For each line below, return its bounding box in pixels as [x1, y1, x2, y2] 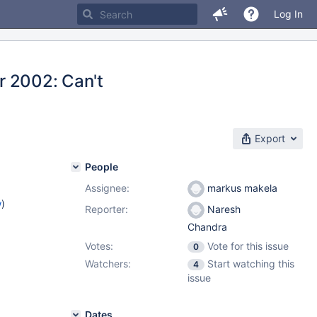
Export [255, 132, 285, 144]
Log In [274, 8, 303, 20]
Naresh [204, 203, 241, 215]
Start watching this [207, 258, 294, 270]
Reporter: [85, 203, 128, 215]
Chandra [188, 221, 227, 234]
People [85, 161, 118, 173]
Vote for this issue [207, 240, 289, 252]
